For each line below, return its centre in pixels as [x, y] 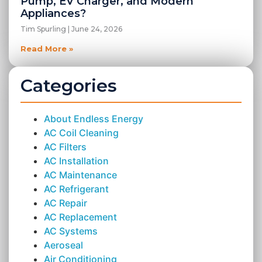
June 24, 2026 [96, 29]
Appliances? [53, 14]
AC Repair [65, 203]
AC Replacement [80, 217]
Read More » [47, 49]
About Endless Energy [94, 119]
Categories [69, 86]
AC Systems [71, 231]
